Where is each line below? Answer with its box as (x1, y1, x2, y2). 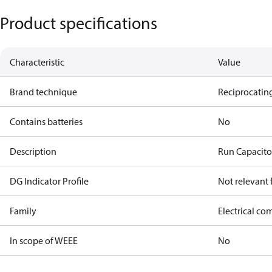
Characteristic (10, 56, 64, 68)
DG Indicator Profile (10, 175, 89, 187)
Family (10, 205, 36, 217)
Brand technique (10, 86, 77, 98)
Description (10, 145, 56, 157)
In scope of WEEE (10, 234, 78, 246)
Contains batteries (10, 115, 83, 127)
